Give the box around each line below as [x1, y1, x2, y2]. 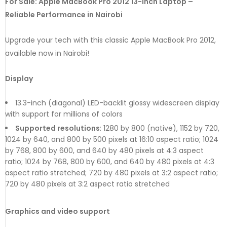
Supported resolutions [15, 123, 100, 133]
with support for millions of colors [5, 108, 123, 119]
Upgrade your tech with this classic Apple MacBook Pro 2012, [5, 34, 216, 45]
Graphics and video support [5, 206, 110, 216]
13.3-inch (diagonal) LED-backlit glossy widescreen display [15, 97, 219, 108]
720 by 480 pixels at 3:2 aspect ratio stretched [5, 178, 170, 189]
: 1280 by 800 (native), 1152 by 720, [100, 123, 219, 133]
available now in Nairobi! [5, 48, 89, 58]
